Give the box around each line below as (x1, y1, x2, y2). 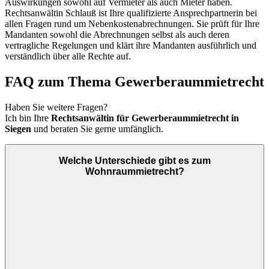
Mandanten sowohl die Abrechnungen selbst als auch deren (5, 29, 229, 40)
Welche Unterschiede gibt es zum (58, 155, 211, 166)
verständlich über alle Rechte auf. (5, 51, 131, 62)
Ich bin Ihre (5, 113, 51, 124)
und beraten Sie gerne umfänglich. (31, 124, 163, 134)
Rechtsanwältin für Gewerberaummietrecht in (51, 113, 239, 124)
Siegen (5, 124, 31, 134)
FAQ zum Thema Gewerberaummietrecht (5, 74, 264, 90)
